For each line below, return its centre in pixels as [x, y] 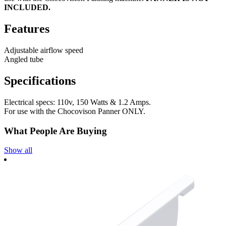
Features [27, 29]
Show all [18, 150]
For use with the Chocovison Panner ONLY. [75, 111]
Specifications [40, 81]
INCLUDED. [27, 8]
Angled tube [24, 60]
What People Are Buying [55, 131]
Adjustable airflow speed [44, 50]
